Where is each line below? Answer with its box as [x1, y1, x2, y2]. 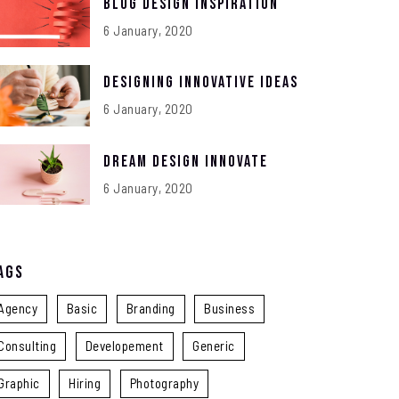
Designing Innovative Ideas [103, 73, 298, 93]
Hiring [69, 375, 101, 392]
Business [204, 300, 255, 317]
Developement [85, 338, 164, 354]
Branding [126, 300, 175, 317]
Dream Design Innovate [103, 151, 268, 171]
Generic [192, 338, 235, 354]
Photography [129, 375, 199, 392]
